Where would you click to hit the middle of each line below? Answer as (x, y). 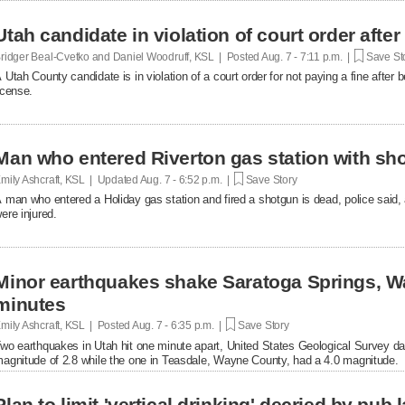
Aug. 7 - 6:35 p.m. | (179, 325)
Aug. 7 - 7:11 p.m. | (307, 57)
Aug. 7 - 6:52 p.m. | (186, 179)
